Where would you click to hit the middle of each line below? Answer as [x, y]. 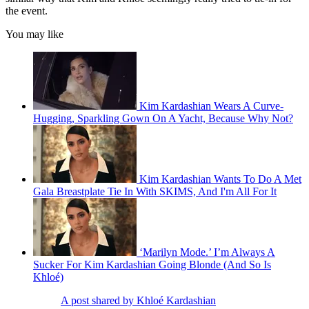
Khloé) [48, 277]
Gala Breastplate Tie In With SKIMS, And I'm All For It [155, 192]
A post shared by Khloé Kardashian [138, 301]
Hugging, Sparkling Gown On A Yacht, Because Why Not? [163, 119]
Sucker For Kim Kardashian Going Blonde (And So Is [152, 265]
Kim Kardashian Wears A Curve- [211, 106]
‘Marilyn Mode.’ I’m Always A [207, 252]
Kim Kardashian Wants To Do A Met [220, 179]
